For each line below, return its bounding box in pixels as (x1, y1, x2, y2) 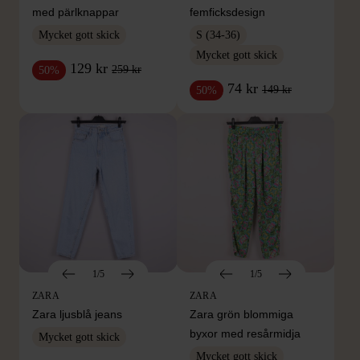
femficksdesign (190, 6, 265, 19)
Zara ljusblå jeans (32, 307, 122, 321)
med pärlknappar (32, 6, 119, 19)
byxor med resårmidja (190, 326, 301, 340)
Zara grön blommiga (190, 307, 293, 321)
